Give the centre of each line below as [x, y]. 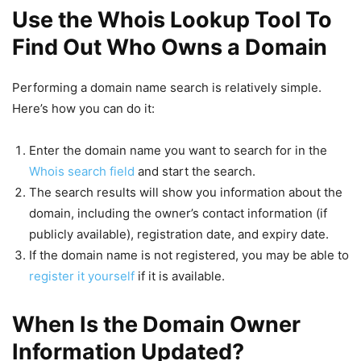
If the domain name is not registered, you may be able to [189, 255]
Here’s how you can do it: [83, 108]
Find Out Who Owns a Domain [170, 47]
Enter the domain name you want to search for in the [178, 150]
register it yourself [82, 276]
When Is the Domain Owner [156, 324]
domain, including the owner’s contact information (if [178, 213]
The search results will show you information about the [186, 192]
